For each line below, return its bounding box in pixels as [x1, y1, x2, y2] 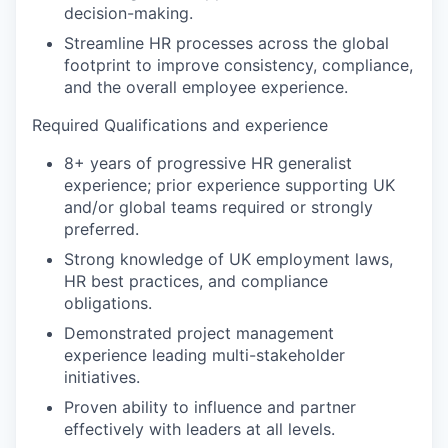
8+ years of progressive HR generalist [64, 153, 352, 173]
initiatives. [64, 367, 140, 387]
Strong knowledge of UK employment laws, [64, 249, 393, 269]
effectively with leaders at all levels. [64, 419, 335, 439]
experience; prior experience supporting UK [64, 175, 395, 195]
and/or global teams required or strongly [64, 197, 373, 217]
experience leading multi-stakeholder [64, 345, 345, 365]
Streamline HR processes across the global [64, 33, 389, 53]
